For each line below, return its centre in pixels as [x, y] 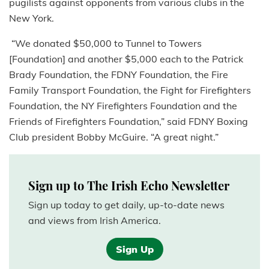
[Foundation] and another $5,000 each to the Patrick [126, 59]
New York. [32, 18]
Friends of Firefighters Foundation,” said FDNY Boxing [128, 122]
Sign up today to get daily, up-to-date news [126, 205]
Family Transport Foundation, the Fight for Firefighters [130, 90]
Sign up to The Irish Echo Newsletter [129, 186]
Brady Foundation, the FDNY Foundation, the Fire [119, 75]
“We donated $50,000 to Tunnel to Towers [105, 44]
